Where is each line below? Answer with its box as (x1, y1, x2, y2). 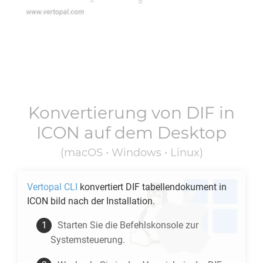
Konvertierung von (28, 103, 186, 123)
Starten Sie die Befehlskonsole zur (58, 220, 198, 231)
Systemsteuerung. (50, 234, 125, 245)
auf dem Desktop (80, 123, 227, 143)
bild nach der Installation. (48, 195, 155, 207)
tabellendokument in (140, 181, 227, 193)
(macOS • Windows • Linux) (60, 146, 203, 159)
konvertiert (77, 181, 126, 193)
